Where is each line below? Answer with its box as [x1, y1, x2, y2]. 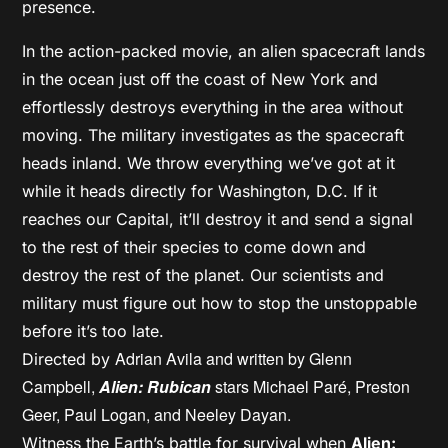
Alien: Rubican [99, 374, 212, 398]
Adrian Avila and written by [115, 346, 310, 370]
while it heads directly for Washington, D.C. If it [22, 180, 378, 201]
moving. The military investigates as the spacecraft [22, 124, 405, 145]
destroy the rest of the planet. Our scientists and [22, 264, 385, 285]
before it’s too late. [22, 320, 165, 341]
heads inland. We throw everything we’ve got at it [22, 152, 396, 173]
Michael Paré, [253, 374, 356, 398]
